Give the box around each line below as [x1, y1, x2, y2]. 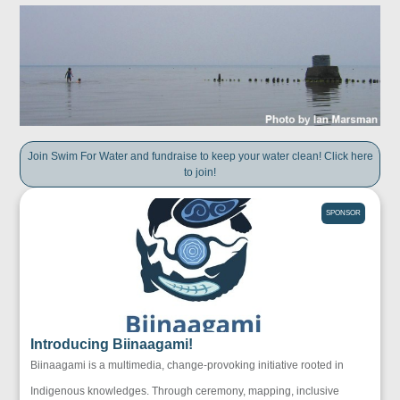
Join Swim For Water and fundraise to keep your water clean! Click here [27, 149, 373, 162]
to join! [184, 165, 216, 179]
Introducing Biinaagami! [30, 336, 194, 352]
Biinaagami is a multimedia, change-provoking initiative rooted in [30, 358, 345, 371]
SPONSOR [325, 208, 361, 217]
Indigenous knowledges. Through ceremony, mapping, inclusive [30, 384, 340, 397]
